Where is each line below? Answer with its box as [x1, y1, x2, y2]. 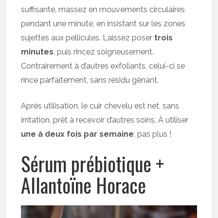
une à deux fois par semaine [21, 129, 134, 139]
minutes [21, 47, 54, 56]
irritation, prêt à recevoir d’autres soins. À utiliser [21, 115, 189, 125]
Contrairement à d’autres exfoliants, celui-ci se [21, 61, 185, 71]
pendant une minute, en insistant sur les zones [21, 18, 186, 28]
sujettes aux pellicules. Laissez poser [21, 33, 155, 42]
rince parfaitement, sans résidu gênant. [21, 75, 159, 85]
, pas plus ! [134, 129, 172, 139]
